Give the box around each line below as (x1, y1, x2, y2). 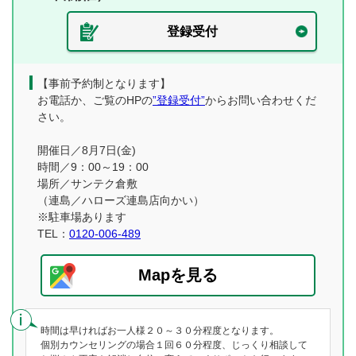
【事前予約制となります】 (37, 77, 171, 90)
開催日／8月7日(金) (37, 144, 136, 157)
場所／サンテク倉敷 (37, 177, 137, 190)
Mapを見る (138, 266, 218, 284)
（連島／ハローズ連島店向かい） (37, 194, 204, 207)
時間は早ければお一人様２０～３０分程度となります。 (41, 325, 279, 336)
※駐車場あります (37, 211, 126, 223)
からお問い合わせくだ (205, 94, 316, 106)
